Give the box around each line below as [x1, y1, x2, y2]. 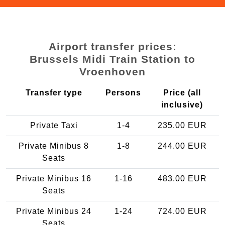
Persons [105, 88, 141, 97]
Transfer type [25, 88, 82, 97]
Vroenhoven [79, 65, 146, 77]
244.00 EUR [157, 141, 207, 150]
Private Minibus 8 [19, 141, 89, 150]
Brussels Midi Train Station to [30, 53, 195, 65]
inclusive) [161, 100, 203, 109]
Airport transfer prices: [48, 40, 177, 52]
